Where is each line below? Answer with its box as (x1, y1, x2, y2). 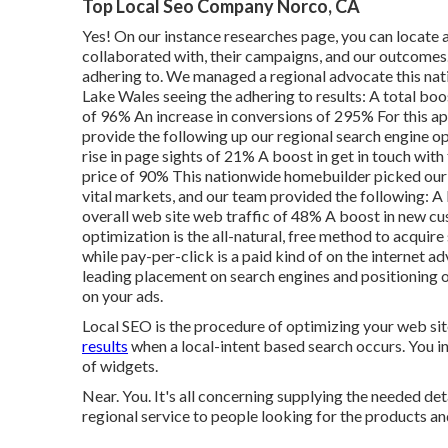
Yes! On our (82, 26, 164, 45)
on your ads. (82, 286, 163, 305)
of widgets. (82, 356, 158, 375)
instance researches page (164, 26, 335, 45)
